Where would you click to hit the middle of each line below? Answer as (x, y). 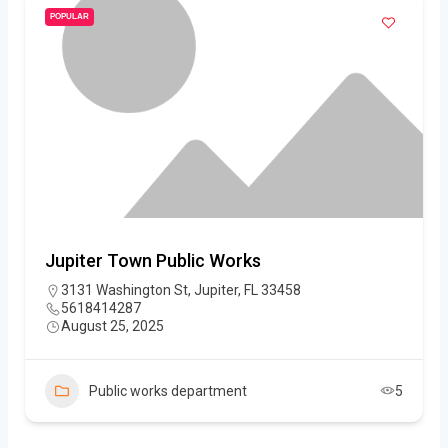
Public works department (168, 390)
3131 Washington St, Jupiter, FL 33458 (181, 289)
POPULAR (69, 16)
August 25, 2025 (112, 325)
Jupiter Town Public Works (153, 260)
